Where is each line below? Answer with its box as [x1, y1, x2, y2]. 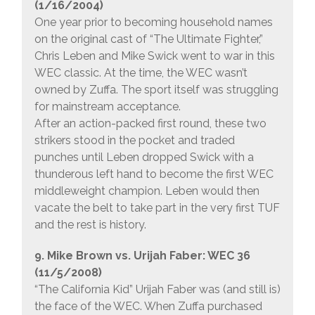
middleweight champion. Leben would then [34, 184, 259, 198]
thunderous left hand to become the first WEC [34, 167, 274, 181]
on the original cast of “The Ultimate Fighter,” [34, 32, 263, 46]
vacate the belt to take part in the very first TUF [34, 201, 280, 215]
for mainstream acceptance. [34, 100, 181, 114]
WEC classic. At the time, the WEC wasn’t [34, 66, 247, 80]
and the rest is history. [34, 218, 146, 232]
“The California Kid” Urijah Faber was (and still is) [34, 283, 281, 297]
